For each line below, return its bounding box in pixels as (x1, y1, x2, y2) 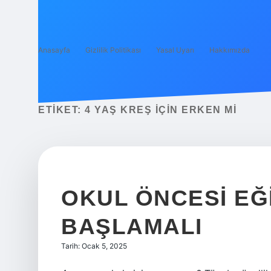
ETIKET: (38, 105, 85, 115)
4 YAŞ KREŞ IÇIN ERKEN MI (85, 105, 237, 115)
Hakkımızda (209, 45, 250, 54)
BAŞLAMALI (61, 214, 203, 239)
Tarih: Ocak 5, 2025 (61, 241, 127, 250)
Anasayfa (38, 45, 70, 54)
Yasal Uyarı (156, 45, 194, 54)
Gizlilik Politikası (85, 45, 141, 54)
